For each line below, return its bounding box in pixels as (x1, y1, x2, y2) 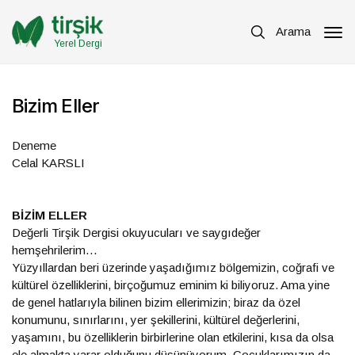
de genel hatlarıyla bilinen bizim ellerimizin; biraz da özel (12, 296, 300, 309)
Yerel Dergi (54, 37, 102, 49)
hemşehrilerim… (12, 243, 97, 257)
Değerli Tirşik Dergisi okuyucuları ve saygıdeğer (12, 226, 261, 239)
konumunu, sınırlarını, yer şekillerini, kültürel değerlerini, (12, 313, 300, 326)
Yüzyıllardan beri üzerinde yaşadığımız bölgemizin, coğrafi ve (12, 261, 334, 274)
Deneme (12, 139, 56, 152)
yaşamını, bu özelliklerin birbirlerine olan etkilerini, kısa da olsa (12, 330, 334, 344)
